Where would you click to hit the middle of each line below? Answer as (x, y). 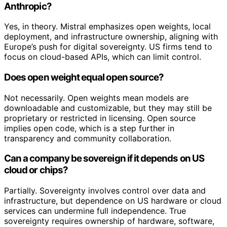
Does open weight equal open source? (84, 78)
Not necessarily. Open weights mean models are (96, 98)
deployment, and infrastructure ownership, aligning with (111, 37)
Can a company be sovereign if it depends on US (104, 159)
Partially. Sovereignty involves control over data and (105, 191)
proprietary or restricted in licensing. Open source (100, 118)
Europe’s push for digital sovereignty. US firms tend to (108, 47)
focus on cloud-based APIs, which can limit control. (103, 57)
